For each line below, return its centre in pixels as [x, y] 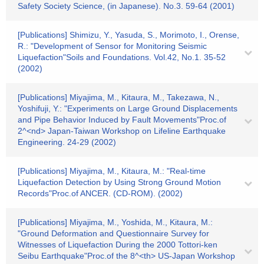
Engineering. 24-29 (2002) [67, 142]
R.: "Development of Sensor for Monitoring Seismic [112, 46]
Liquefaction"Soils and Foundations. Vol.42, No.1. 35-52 [122, 57]
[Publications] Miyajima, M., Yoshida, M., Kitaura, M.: [115, 222]
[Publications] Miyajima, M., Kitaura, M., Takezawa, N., [118, 97]
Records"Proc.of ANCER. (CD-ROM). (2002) [100, 193]
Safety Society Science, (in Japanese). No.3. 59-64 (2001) [126, 6]
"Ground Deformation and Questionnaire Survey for [113, 233]
